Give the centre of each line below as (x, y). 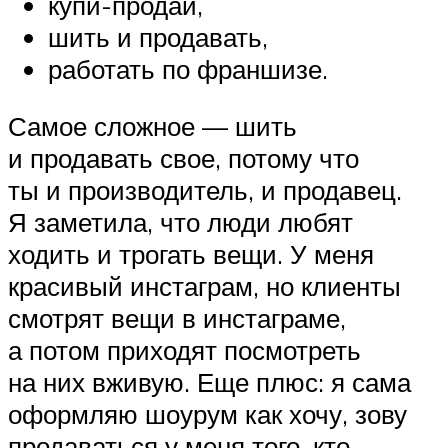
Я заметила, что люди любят (180, 222)
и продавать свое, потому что (183, 158)
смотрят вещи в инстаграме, (177, 318)
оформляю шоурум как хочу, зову (207, 414)
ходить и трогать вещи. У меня (191, 254)
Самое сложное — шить (152, 126)
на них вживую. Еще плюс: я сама (209, 382)
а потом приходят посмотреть (184, 350)
